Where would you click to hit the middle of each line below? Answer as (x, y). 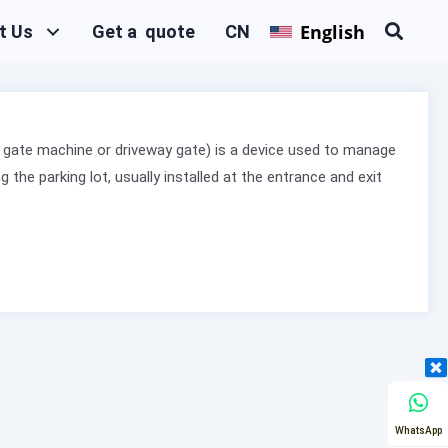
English (333, 31)
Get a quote (144, 31)
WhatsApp (418, 430)
